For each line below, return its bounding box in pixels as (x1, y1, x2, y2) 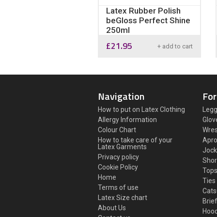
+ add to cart (157, 43, 193, 50)
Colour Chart (98, 126, 136, 134)
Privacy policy (98, 153, 139, 161)
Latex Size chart (98, 194, 147, 201)
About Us (98, 204, 126, 212)
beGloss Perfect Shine (106, 15, 190, 25)
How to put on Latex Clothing (98, 106, 185, 113)
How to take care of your (98, 136, 172, 144)
